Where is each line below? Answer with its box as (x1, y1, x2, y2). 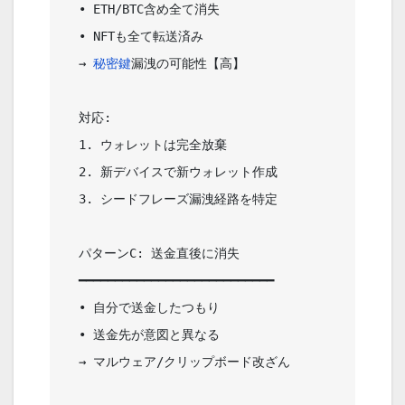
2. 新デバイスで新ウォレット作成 (64, 165, 79, 180)
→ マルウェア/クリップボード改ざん (64, 354, 79, 370)
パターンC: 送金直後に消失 (64, 246, 79, 261)
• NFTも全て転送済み (64, 29, 79, 44)
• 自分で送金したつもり (64, 300, 79, 316)
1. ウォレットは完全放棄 (64, 137, 79, 153)
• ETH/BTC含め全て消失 (64, 2, 79, 17)
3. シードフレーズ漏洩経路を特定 (64, 192, 79, 207)
